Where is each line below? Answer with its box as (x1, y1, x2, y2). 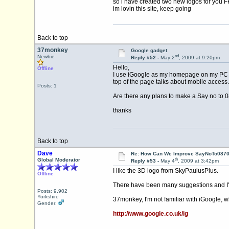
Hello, (112, 64, 129, 72)
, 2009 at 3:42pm (177, 158, 219, 164)
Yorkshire (37, 194, 59, 199)
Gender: (37, 200, 58, 206)
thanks (112, 107, 131, 114)
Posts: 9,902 (37, 188, 67, 194)
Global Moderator (37, 157, 80, 163)
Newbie (37, 54, 55, 59)
